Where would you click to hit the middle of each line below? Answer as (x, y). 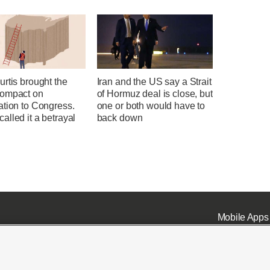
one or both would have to (151, 106)
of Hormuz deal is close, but (155, 94)
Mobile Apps (243, 217)
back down (120, 118)
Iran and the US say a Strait (154, 82)
